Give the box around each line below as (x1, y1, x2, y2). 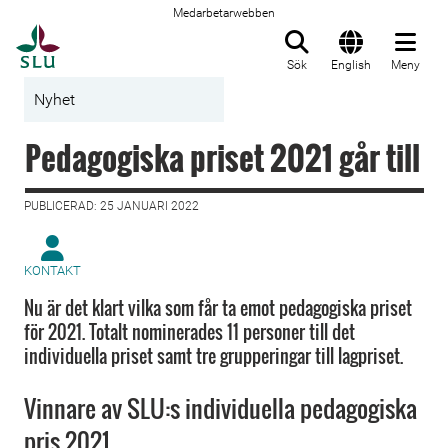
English (331, 58, 371, 72)
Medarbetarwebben (173, 6, 275, 20)
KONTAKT (24, 263, 81, 278)
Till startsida (59, 25, 160, 45)
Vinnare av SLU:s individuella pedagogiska (24, 390, 417, 426)
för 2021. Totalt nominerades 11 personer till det (24, 319, 355, 345)
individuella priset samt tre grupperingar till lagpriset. (24, 343, 403, 369)
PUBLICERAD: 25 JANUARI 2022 (24, 199, 199, 213)
